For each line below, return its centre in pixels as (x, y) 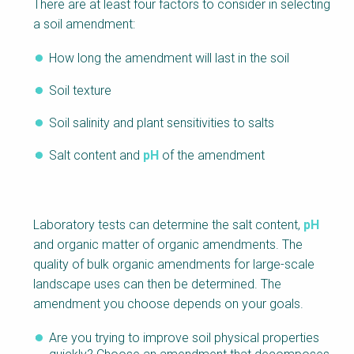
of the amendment (212, 156)
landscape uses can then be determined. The (157, 284)
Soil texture (80, 91)
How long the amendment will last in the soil (169, 58)
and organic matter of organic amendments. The (168, 245)
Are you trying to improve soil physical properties (184, 338)
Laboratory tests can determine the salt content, (168, 225)
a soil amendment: (84, 24)
